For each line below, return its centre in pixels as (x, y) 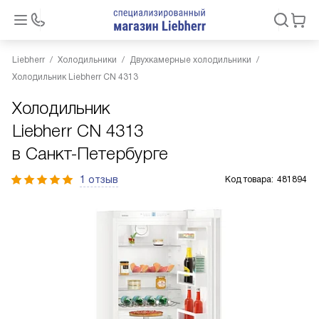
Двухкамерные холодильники (190, 60)
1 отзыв (99, 179)
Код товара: (249, 179)
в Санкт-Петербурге (90, 153)
